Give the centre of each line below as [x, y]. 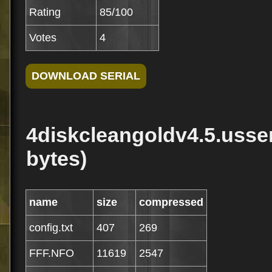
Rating [45, 12]
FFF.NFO [52, 253]
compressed [171, 202]
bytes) [56, 158]
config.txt [51, 228]
